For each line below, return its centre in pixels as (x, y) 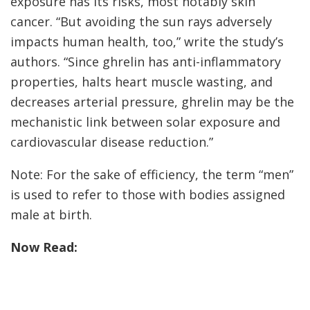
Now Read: (44, 247)
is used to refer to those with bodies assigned (148, 194)
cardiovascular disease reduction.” (112, 142)
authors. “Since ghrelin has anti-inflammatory (146, 61)
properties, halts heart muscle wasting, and (142, 81)
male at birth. (53, 214)
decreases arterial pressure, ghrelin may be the (152, 101)
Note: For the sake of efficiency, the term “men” (152, 174)
